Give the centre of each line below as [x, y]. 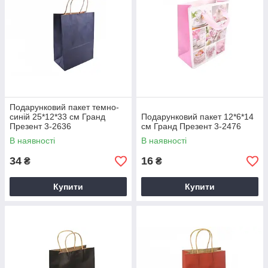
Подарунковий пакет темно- [64, 107]
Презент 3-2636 [40, 127]
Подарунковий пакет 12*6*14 [197, 117]
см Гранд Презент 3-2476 [191, 127]
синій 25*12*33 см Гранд [57, 117]
